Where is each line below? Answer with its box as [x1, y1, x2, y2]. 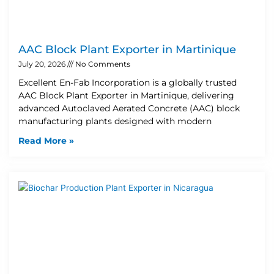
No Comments [73, 59, 130, 68]
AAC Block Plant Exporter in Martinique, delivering [18, 89, 234, 101]
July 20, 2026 [18, 59, 67, 68]
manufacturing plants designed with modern [18, 115, 212, 127]
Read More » [18, 135, 74, 146]
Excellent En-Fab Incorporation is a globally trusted [18, 76, 237, 88]
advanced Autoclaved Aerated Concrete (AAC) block [18, 102, 240, 114]
